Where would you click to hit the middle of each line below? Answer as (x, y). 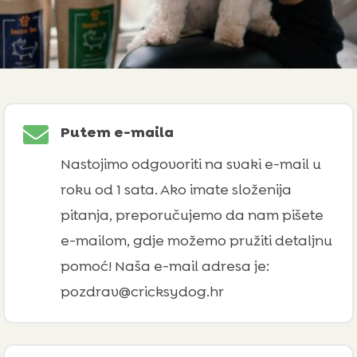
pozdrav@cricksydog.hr (142, 292)
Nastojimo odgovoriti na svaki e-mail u (190, 165)
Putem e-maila (117, 133)
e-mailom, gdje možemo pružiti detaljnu (196, 241)
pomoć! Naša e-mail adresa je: (165, 267)
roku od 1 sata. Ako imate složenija (176, 190)
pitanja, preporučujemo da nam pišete (192, 216)
